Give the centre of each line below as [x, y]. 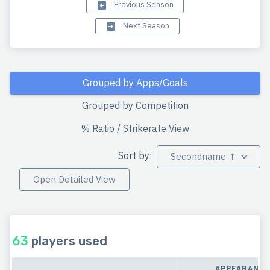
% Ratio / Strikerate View [135, 129]
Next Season [145, 25]
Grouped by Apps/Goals [135, 83]
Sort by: [136, 155]
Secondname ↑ [203, 157]
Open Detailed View [74, 180]
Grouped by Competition [135, 106]
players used [68, 240]
